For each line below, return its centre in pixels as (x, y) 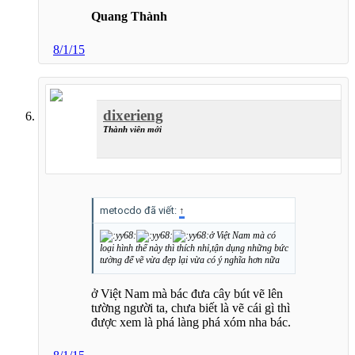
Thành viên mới (132, 129)
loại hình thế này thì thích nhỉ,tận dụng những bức (194, 248)
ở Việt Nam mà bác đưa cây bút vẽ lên (187, 293)
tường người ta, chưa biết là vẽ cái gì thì (191, 307)
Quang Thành (129, 17)
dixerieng (133, 115)
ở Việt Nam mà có (242, 235)
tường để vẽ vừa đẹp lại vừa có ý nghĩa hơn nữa (190, 260)
